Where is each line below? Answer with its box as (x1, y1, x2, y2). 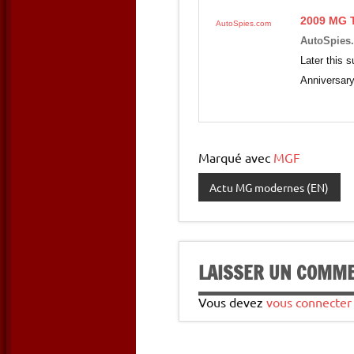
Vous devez (198, 294, 266, 311)
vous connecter (266, 294, 352, 311)
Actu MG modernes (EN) (209, 180, 330, 195)
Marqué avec (198, 149, 273, 166)
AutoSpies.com (216, 19, 271, 28)
